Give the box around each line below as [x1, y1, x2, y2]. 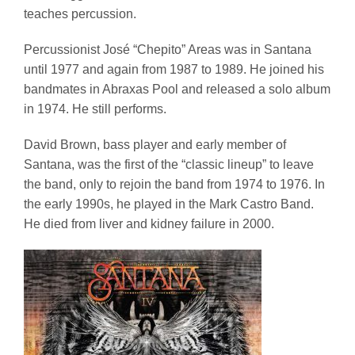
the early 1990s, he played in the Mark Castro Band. [24, 197, 314, 211]
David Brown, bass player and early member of [24, 137, 286, 151]
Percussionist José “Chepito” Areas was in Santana [24, 42, 311, 56]
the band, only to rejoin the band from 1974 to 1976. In [24, 177, 325, 191]
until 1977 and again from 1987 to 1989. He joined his [24, 62, 324, 76]
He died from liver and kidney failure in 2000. [24, 216, 274, 231]
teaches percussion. [24, 6, 136, 21]
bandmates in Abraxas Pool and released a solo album [24, 82, 330, 96]
